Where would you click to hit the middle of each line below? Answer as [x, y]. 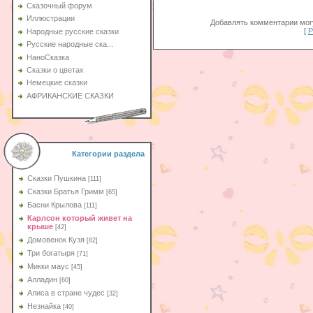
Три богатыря [51, 253]
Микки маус [48, 266]
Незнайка [44, 306]
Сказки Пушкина [57, 178]
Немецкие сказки [57, 83]
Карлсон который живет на [80, 218]
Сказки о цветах [55, 70]
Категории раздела [108, 154]
